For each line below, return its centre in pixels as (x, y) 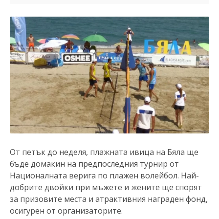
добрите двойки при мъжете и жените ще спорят (106, 187)
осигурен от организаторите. (66, 211)
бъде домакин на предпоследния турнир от (95, 164)
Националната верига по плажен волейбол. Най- (104, 176)
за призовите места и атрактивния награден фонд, (109, 199)
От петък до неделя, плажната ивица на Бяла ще (104, 152)
